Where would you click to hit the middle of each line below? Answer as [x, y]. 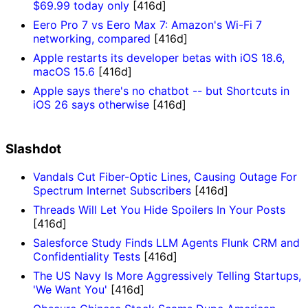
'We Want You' [70, 289]
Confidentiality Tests [87, 256]
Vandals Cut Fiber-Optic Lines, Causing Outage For [165, 176]
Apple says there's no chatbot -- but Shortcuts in [161, 91]
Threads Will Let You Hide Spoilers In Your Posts [159, 209]
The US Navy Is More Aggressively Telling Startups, [167, 275]
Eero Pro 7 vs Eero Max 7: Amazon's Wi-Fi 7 [147, 25]
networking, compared [92, 39]
